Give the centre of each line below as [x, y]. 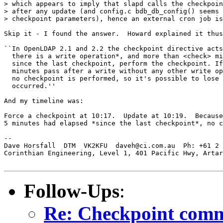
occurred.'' [30, 86]
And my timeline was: [44, 101]
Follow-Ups [72, 191]
